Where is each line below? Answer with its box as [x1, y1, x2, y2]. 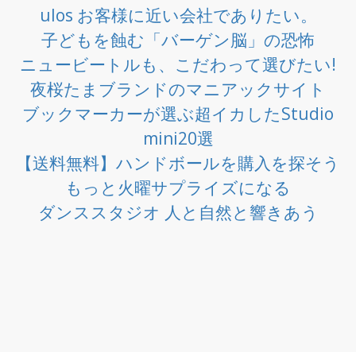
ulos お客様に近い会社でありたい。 [39, 3, 317, 26]
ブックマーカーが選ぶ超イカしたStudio [22, 102, 334, 125]
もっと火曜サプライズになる [65, 176, 291, 199]
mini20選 [142, 126, 214, 149]
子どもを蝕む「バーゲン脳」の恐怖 [41, 28, 315, 51]
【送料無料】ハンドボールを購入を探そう [16, 151, 340, 174]
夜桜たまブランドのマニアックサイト [30, 77, 326, 100]
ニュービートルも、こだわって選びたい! [20, 52, 336, 75]
